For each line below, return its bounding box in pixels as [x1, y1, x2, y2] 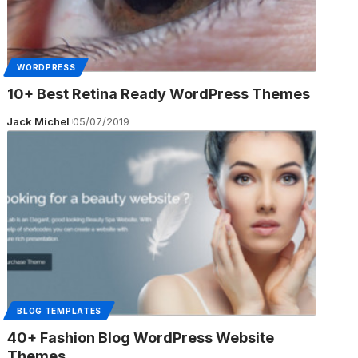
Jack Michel [6, 114, 70, 128]
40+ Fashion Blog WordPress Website [7, 328, 275, 346]
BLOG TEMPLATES [17, 305, 102, 316]
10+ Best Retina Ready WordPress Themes [7, 85, 311, 102]
